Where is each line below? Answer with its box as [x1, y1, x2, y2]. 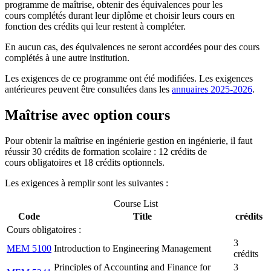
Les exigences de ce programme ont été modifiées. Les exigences [5, 73, 253, 83]
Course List [113, 198, 158, 209]
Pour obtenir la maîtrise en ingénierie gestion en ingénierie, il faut [5, 135, 252, 146]
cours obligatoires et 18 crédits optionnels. [5, 157, 165, 168]
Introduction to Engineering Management [54, 243, 211, 253]
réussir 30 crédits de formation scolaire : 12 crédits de [5, 146, 207, 157]
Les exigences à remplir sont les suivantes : [5, 177, 168, 188]
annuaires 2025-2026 [172, 83, 252, 94]
